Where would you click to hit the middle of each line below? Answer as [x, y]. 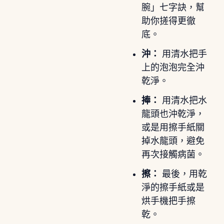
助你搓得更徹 [168, 21]
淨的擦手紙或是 [173, 187]
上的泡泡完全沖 [173, 67]
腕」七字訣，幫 [173, 7]
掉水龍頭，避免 [173, 141]
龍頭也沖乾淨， [173, 114]
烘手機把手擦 [168, 201]
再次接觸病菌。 [173, 154]
